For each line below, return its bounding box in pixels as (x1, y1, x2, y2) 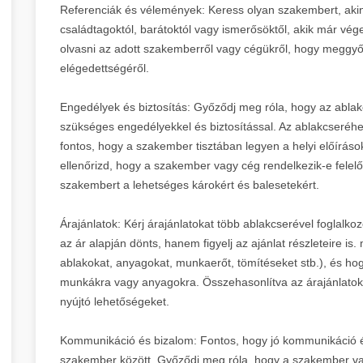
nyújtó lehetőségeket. (60, 294, 169, 308)
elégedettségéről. (60, 61, 149, 75)
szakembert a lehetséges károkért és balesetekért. (60, 177, 319, 191)
